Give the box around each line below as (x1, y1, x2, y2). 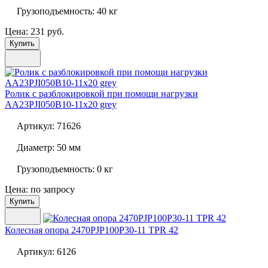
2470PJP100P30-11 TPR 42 (69, 225, 178, 236)
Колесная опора (5, 225, 69, 236)
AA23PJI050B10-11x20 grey (5, 99, 117, 110)
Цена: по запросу (5, 184, 75, 195)
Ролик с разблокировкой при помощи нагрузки (5, 89, 198, 99)
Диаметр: (17, 142, 54, 153)
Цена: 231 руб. (5, 26, 64, 37)
